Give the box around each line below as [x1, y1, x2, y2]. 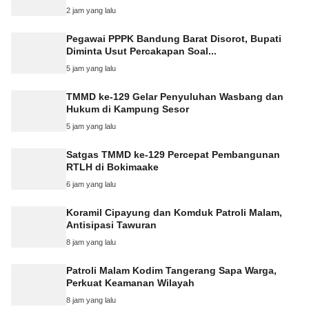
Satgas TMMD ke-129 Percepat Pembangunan [66, 148, 280, 160]
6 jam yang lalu [66, 179, 116, 188]
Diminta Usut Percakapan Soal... [66, 45, 217, 57]
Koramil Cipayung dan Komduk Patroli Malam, [66, 206, 282, 218]
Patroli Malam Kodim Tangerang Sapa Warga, [66, 264, 277, 276]
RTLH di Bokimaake [66, 161, 159, 172]
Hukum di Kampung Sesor [66, 103, 189, 114]
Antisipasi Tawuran [66, 219, 157, 230]
